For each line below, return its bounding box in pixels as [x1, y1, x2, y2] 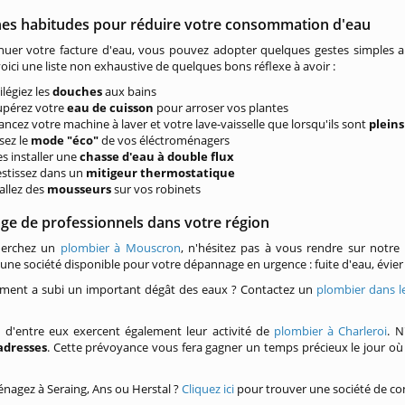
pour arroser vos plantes [154, 99, 289, 116]
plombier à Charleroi [274, 323, 388, 339]
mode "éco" [31, 132, 102, 148]
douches [52, 83, 106, 99]
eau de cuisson [64, 99, 155, 116]
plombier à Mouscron [60, 240, 181, 256]
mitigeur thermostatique [86, 165, 239, 181]
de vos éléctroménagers [101, 132, 231, 148]
